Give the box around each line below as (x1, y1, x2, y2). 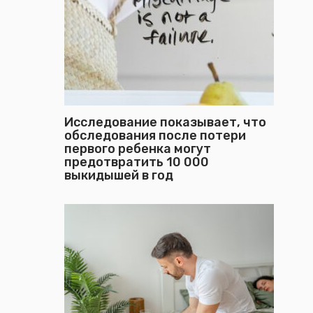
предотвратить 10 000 (64, 154, 209, 170)
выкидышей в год (64, 168, 176, 183)
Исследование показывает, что (64, 115, 266, 130)
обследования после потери (64, 128, 246, 143)
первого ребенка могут (64, 141, 211, 156)
